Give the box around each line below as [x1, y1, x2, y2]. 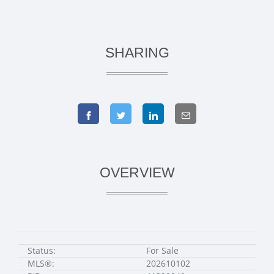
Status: [28, 245, 56, 257]
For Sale [146, 245, 179, 257]
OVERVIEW [99, 165, 175, 181]
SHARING [105, 45, 169, 61]
